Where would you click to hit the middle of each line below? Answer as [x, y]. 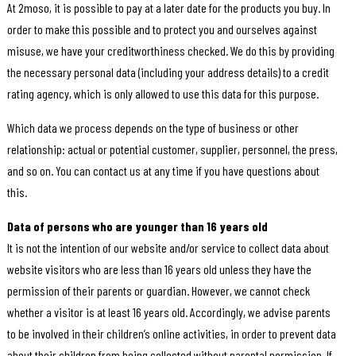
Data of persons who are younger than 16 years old [137, 226]
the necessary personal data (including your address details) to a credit [168, 72]
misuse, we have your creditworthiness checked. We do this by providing [170, 51]
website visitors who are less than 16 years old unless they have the [159, 269]
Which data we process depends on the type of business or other [153, 128]
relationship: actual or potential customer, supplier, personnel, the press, [172, 149]
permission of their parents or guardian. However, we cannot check [158, 291]
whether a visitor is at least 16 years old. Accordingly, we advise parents [168, 312]
